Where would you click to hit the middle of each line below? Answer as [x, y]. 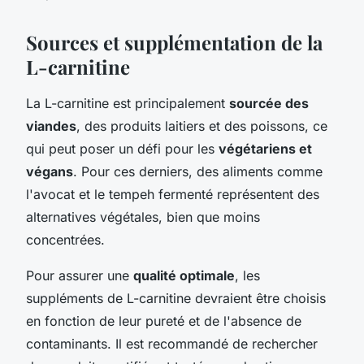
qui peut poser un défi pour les [122, 148]
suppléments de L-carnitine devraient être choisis [176, 298]
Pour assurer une [80, 275]
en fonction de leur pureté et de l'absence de [164, 321]
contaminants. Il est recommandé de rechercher [172, 343]
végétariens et [265, 148]
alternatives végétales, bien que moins [143, 217]
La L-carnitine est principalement [128, 103]
